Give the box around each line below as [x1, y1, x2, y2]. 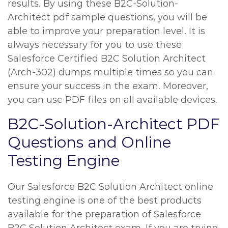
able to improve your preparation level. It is [8, 25, 205, 37]
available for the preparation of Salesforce [8, 209, 201, 220]
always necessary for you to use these [8, 39, 182, 50]
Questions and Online [8, 133, 171, 152]
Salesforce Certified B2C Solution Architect [8, 53, 206, 64]
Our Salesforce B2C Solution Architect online [8, 181, 213, 192]
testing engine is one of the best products [8, 195, 202, 206]
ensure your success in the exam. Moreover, [8, 80, 208, 92]
